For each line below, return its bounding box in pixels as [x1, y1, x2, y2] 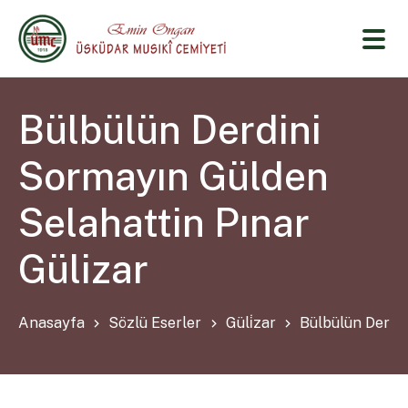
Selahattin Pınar [18, 199, 311, 247]
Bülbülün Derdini [18, 107, 322, 154]
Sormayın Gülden [18, 153, 330, 200]
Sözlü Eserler [108, 313, 202, 331]
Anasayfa [18, 313, 86, 331]
